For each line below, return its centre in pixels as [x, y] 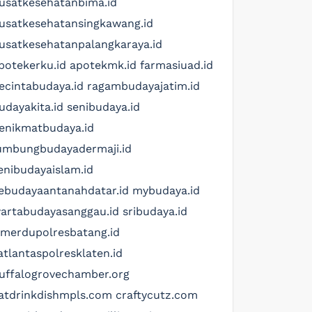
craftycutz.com [157, 295]
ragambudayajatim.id [143, 86]
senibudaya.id [103, 107]
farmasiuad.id [177, 65]
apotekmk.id [103, 65]
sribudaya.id [155, 211]
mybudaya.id [166, 190]
